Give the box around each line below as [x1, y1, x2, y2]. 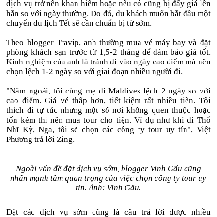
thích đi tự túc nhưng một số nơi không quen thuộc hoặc [6, 106, 211, 115]
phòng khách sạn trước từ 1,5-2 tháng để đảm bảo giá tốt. [6, 47, 211, 57]
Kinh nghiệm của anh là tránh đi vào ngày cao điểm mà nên [6, 57, 211, 66]
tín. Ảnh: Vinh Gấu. [76, 183, 141, 192]
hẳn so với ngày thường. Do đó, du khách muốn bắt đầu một [6, 9, 211, 18]
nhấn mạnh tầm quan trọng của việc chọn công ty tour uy [10, 173, 207, 183]
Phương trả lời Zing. [6, 135, 75, 144]
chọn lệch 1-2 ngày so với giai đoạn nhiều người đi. [6, 67, 183, 76]
